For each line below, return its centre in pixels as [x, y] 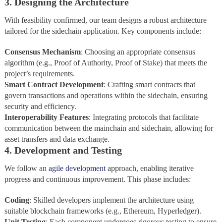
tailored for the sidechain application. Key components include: [103, 31]
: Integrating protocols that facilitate [143, 117]
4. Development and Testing [63, 150]
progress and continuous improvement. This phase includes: [97, 179]
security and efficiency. [40, 107]
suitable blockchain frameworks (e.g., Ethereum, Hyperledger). [103, 211]
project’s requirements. [39, 74]
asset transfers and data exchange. [57, 139]
